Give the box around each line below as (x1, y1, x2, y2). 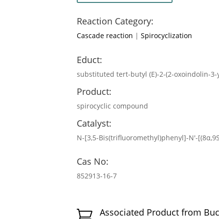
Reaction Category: (77, 15, 153, 27)
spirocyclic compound (77, 101, 148, 110)
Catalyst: (77, 117, 111, 129)
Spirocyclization (141, 31, 192, 41)
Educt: (77, 53, 102, 66)
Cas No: (77, 155, 109, 168)
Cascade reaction (77, 31, 133, 41)
